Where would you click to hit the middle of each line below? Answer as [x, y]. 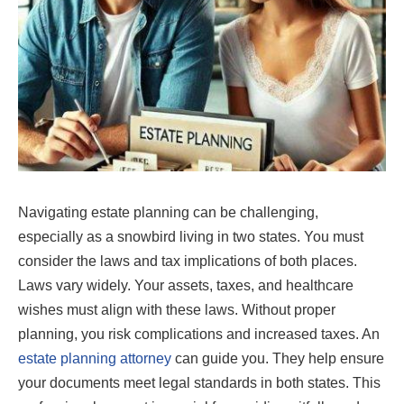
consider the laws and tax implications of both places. [188, 261]
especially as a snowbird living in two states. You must [191, 236]
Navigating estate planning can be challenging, [168, 212]
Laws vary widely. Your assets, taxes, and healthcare [186, 285]
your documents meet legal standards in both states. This [199, 382]
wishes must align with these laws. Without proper [177, 309]
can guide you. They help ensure [278, 358]
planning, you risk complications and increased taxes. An [199, 334]
